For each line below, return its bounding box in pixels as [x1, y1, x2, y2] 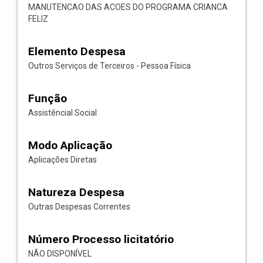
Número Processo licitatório [28, 232, 174, 246]
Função [28, 92, 67, 105]
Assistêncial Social [28, 108, 97, 117]
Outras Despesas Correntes [28, 202, 130, 211]
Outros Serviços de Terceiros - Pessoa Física [28, 61, 191, 70]
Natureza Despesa [28, 186, 124, 199]
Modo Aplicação [28, 139, 112, 152]
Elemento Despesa [28, 45, 126, 58]
